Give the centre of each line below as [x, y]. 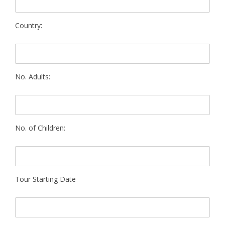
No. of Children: [40, 128]
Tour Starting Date [45, 179]
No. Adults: [33, 77]
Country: [29, 25]
